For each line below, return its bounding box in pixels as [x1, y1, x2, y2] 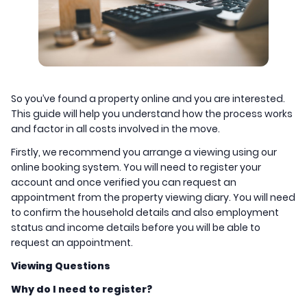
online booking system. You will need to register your [11, 160, 261, 175]
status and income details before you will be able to [11, 221, 260, 235]
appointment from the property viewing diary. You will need [11, 191, 295, 205]
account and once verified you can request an [11, 175, 236, 190]
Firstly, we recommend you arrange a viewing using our [11, 145, 277, 160]
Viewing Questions [11, 259, 110, 273]
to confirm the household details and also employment [11, 206, 279, 220]
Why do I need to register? [11, 282, 152, 297]
